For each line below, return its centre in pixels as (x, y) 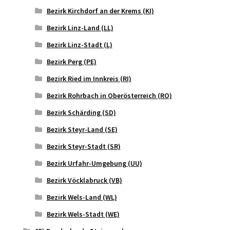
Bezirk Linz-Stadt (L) (79, 44)
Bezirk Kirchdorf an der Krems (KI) (100, 11)
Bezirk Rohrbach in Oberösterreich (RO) (109, 95)
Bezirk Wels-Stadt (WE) (83, 214)
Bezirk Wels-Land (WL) (82, 197)
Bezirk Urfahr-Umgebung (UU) (94, 163)
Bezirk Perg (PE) (71, 61)
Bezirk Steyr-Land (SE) (82, 129)
